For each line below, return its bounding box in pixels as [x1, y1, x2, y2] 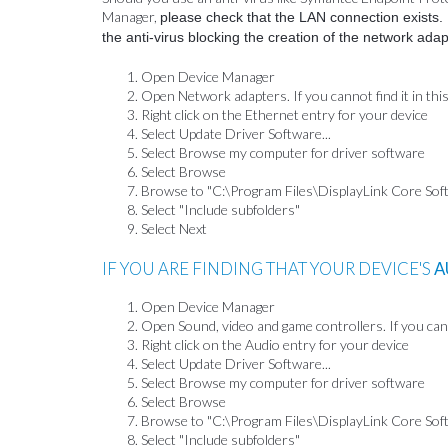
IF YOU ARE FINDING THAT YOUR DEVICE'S [102, 258, 434, 280]
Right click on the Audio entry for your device [141, 335, 410, 353]
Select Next [141, 219, 208, 237]
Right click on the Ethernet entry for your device [141, 105, 429, 123]
